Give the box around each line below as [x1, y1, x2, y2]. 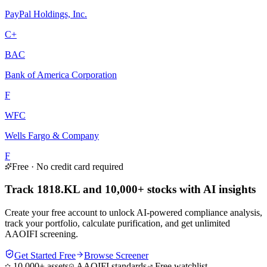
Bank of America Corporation [5, 69, 117, 80]
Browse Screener [84, 250, 148, 261]
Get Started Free [14, 250, 76, 261]
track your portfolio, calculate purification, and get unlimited [5, 218, 230, 229]
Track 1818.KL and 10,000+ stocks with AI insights [5, 183, 256, 196]
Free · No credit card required [12, 161, 123, 172]
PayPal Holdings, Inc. [5, 8, 87, 19]
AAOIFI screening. [5, 229, 78, 240]
